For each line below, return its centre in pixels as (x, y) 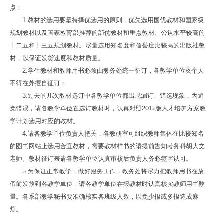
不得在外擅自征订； (38, 83)
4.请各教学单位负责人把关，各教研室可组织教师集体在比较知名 (113, 133)
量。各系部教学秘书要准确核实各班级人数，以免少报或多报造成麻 (104, 196)
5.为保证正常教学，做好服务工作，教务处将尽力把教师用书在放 (113, 171)
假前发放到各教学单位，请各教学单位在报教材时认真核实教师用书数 (107, 184)
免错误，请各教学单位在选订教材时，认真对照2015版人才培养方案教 (108, 108)
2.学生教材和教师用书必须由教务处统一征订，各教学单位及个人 (113, 70)
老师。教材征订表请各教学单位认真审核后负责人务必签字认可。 (101, 158)
